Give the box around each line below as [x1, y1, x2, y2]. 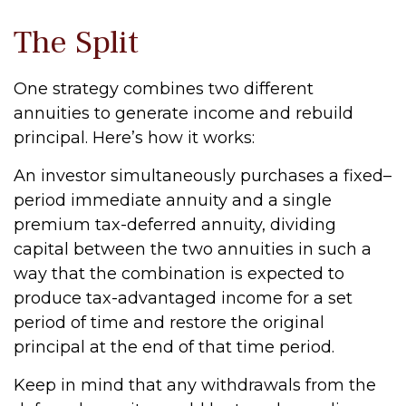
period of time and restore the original [14, 313, 324, 333]
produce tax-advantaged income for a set [14, 288, 353, 308]
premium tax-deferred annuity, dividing [14, 215, 336, 235]
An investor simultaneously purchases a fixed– [14, 166, 391, 186]
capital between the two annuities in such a [14, 239, 372, 259]
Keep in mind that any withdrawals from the [14, 375, 376, 395]
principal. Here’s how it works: [14, 128, 255, 148]
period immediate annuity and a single [14, 190, 332, 210]
